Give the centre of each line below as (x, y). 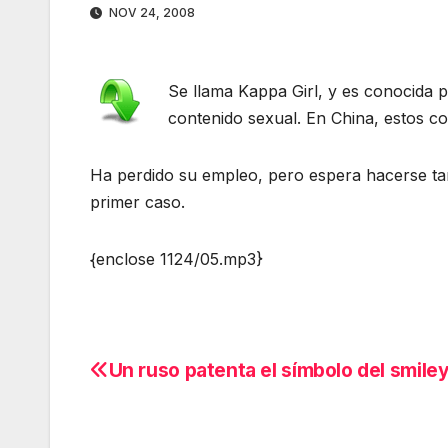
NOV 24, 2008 (150, 13)
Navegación (179, 379)
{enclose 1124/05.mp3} (176, 259)
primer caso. (137, 202)
